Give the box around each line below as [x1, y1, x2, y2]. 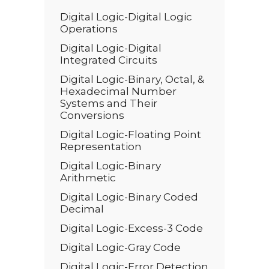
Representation [60, 141, 142, 153]
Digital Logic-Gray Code [60, 241, 181, 253]
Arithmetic [60, 172, 118, 184]
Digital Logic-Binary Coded [60, 191, 198, 203]
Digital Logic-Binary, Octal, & [60, 73, 204, 85]
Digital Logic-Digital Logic [60, 11, 192, 23]
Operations [60, 23, 118, 35]
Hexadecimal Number [60, 85, 177, 97]
